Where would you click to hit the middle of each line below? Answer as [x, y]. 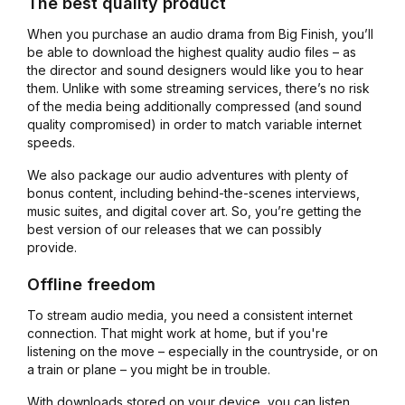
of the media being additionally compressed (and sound [194, 106]
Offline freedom [93, 284]
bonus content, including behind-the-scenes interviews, [193, 193]
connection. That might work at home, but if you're [177, 333]
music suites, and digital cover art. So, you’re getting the [194, 211]
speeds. [52, 142]
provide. [53, 247]
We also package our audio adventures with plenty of [187, 174]
